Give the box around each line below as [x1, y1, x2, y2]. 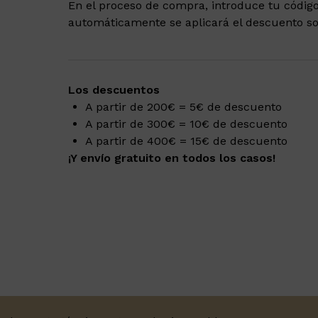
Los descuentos [68, 83, 160, 97]
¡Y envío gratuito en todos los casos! [68, 151, 276, 165]
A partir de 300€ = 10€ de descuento [85, 117, 288, 131]
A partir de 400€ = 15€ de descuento [85, 134, 288, 148]
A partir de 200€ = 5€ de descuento [85, 100, 283, 114]
